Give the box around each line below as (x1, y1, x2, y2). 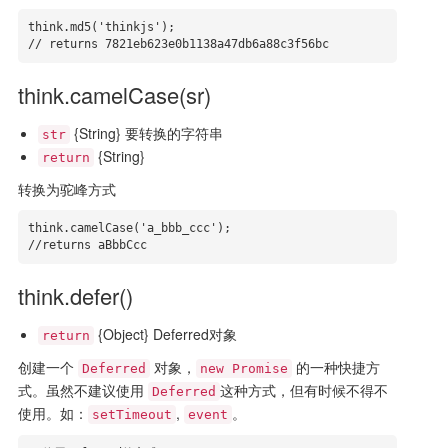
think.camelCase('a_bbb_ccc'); (27, 221, 231, 235)
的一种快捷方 (291, 357, 380, 377)
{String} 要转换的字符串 (69, 123, 223, 143)
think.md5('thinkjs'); (27, 20, 182, 34)
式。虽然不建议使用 (17, 380, 148, 400)
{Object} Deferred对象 (93, 324, 237, 344)
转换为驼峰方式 (17, 179, 116, 199)
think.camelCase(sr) (17, 79, 211, 110)
